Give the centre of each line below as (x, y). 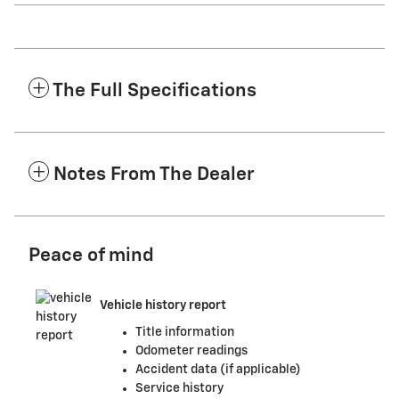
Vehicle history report (163, 306)
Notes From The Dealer (154, 175)
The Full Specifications (155, 91)
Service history (179, 388)
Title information (185, 332)
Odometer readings (191, 350)
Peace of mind (91, 256)
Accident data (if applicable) (218, 369)
